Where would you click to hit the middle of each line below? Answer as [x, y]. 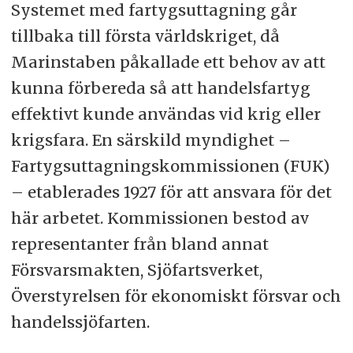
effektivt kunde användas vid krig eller [165, 114]
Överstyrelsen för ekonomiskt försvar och [176, 296]
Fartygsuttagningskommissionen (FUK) [170, 166]
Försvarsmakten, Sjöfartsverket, [136, 270]
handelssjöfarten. [82, 322]
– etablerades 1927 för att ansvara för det [171, 192]
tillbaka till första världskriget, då [145, 36]
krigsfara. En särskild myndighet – [150, 140]
